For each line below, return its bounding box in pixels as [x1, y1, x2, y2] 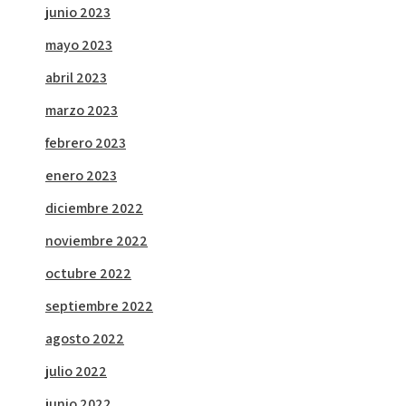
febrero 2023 [45, 133, 126, 153]
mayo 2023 [45, 35, 112, 55]
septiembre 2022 [45, 296, 153, 316]
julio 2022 [45, 362, 107, 382]
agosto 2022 [45, 329, 124, 349]
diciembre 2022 [45, 198, 143, 218]
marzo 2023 [45, 101, 118, 121]
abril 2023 [45, 68, 107, 88]
